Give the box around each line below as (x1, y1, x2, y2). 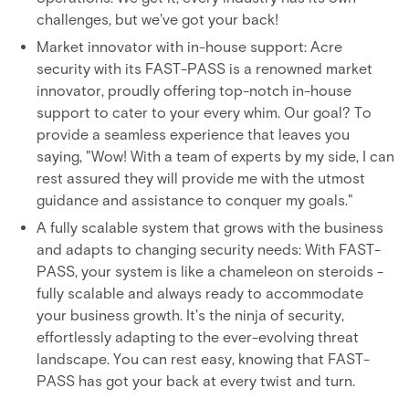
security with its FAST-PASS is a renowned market (37, 60, 372, 78)
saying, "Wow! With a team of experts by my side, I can (37, 148, 394, 165)
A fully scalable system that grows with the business (37, 219, 383, 236)
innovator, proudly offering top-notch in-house (37, 82, 351, 100)
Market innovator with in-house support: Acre (37, 38, 342, 56)
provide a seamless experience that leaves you (37, 126, 350, 143)
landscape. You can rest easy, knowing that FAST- (37, 351, 370, 368)
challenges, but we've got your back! (37, 11, 282, 28)
